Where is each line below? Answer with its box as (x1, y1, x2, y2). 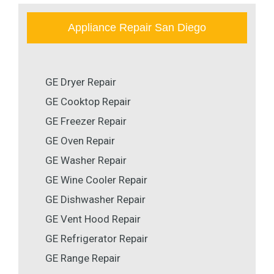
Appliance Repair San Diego (68, 21, 206, 34)
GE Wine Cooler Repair (45, 174, 147, 187)
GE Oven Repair (45, 135, 115, 147)
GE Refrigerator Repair (45, 232, 148, 245)
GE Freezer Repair (45, 115, 127, 128)
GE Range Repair (45, 252, 120, 265)
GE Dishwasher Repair (45, 193, 146, 206)
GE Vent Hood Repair (45, 213, 141, 226)
